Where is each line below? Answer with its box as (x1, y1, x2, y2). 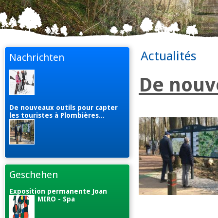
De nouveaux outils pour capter (9, 104, 118, 112)
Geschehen (9, 169, 58, 181)
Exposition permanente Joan (9, 187, 107, 195)
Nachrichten (9, 52, 64, 63)
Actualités (141, 49, 197, 63)
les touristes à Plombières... (9, 111, 105, 120)
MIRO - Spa (37, 195, 75, 203)
